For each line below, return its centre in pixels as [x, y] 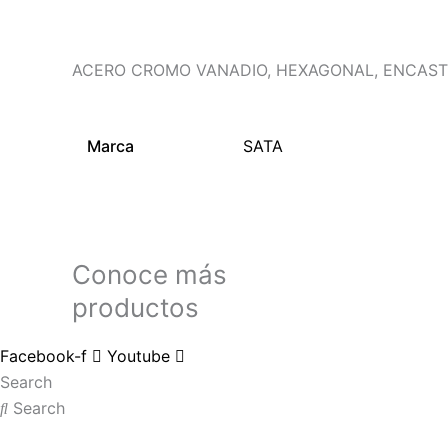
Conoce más [149, 275]
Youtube [138, 356]
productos [135, 308]
